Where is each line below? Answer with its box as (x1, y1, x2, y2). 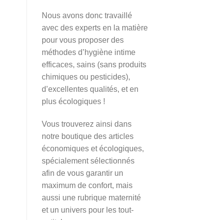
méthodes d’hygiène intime (41, 48, 136, 57)
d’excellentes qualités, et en (41, 85, 138, 94)
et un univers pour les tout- (41, 206, 134, 215)
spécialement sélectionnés (41, 157, 135, 165)
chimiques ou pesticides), (41, 73, 130, 82)
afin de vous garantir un (41, 169, 123, 178)
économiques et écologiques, (41, 144, 144, 153)
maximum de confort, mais (41, 181, 133, 190)
